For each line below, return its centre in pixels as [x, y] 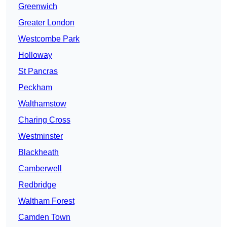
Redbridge [37, 185]
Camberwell [40, 169]
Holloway [35, 55]
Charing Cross [44, 120]
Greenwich [38, 7]
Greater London [46, 23]
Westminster [41, 136]
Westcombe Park [49, 39]
